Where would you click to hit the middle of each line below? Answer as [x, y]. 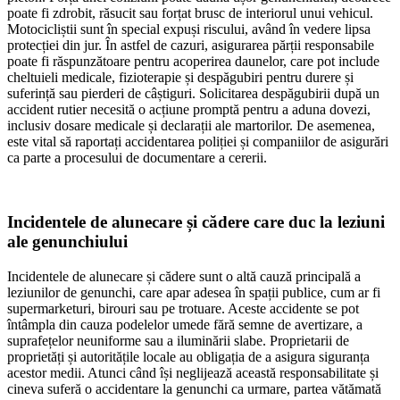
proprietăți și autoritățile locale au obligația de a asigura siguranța [188, 357]
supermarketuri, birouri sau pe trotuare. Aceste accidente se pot [183, 308]
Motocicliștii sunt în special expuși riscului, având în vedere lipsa [189, 29]
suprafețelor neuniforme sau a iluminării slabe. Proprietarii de [178, 341]
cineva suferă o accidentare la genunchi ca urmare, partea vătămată [194, 389]
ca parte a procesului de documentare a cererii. [137, 157]
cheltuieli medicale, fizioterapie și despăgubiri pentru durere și [180, 77]
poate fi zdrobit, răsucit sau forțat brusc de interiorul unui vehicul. [190, 12]
